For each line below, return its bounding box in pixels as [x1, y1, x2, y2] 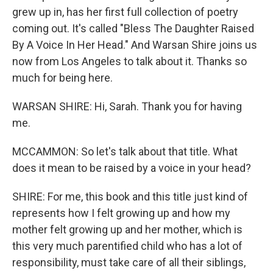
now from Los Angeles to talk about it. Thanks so [12, 55, 247, 68]
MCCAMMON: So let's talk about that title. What [12, 145, 238, 158]
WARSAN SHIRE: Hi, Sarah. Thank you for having [12, 100, 242, 113]
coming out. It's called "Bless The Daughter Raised [12, 22, 254, 35]
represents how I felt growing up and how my [12, 207, 230, 219]
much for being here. [12, 71, 113, 84]
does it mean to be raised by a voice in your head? [12, 161, 251, 174]
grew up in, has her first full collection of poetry [12, 5, 238, 18]
